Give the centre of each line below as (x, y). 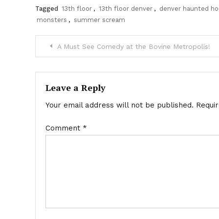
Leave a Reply (76, 87)
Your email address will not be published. (120, 105)
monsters (52, 20)
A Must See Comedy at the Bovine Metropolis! (134, 46)
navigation (74, 67)
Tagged (48, 8)
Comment (64, 128)
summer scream (99, 20)
